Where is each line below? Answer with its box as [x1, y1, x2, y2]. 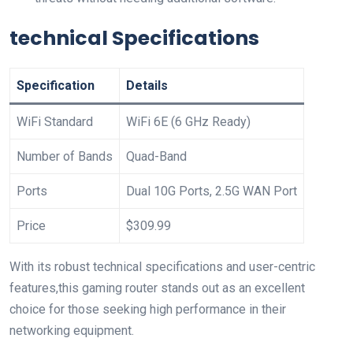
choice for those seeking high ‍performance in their [9, 302, 286, 317]
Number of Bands [17, 149, 113, 164]
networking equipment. [9, 323, 134, 338]
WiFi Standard [17, 114, 93, 129]
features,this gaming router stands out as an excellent [9, 281, 305, 295]
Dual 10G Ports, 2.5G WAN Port [126, 184, 297, 199]
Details [126, 78, 168, 93]
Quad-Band [126, 149, 187, 164]
